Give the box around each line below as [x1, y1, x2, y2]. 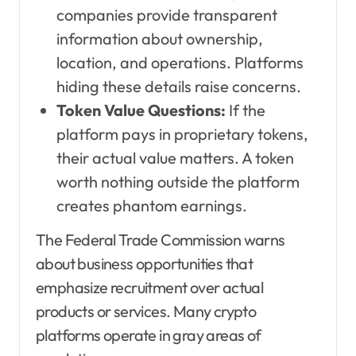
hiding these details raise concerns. [56, 76, 301, 97]
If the [225, 100, 265, 121]
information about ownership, [56, 29, 263, 49]
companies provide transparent [56, 5, 277, 25]
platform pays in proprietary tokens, [56, 124, 308, 145]
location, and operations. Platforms [56, 52, 304, 73]
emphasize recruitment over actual [36, 277, 264, 297]
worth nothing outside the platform [56, 172, 300, 192]
